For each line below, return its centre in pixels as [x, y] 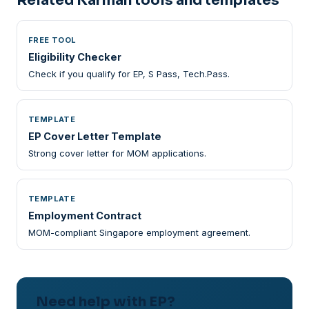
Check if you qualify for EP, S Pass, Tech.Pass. [129, 74]
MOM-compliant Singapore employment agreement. [139, 232]
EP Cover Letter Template [95, 136]
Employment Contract [85, 216]
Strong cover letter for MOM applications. [117, 153]
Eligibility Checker [75, 57]
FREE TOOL [52, 40]
